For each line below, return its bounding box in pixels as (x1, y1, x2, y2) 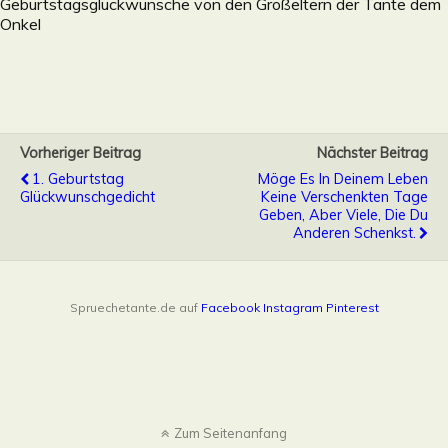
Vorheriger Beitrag (20, 143, 141, 162)
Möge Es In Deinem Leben (258, 169, 428, 188)
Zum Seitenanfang (174, 424, 287, 441)
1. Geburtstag (32, 169, 124, 188)
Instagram (262, 299, 323, 315)
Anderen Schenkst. (293, 223, 416, 242)
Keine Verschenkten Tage (261, 187, 428, 206)
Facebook (200, 299, 260, 315)
